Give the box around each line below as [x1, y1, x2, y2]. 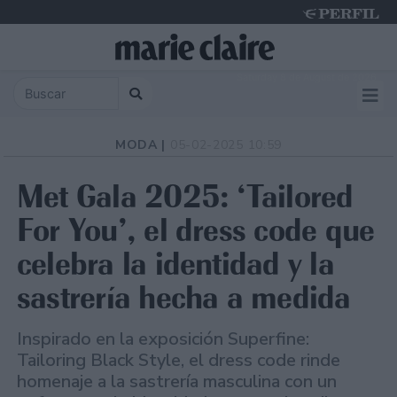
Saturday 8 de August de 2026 [237, 71, 377, 83]
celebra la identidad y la [17, 244, 334, 284]
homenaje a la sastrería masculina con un [17, 370, 337, 394]
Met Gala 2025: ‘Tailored [17, 176, 354, 217]
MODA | [114, 136, 170, 154]
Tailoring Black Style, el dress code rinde [17, 348, 340, 373]
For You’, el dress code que [17, 210, 375, 251]
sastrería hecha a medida [17, 277, 351, 318]
